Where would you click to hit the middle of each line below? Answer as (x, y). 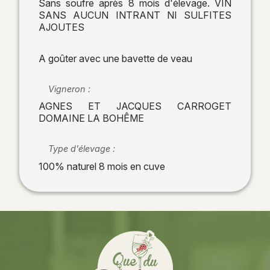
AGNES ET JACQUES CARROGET (135, 106)
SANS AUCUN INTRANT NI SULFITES (135, 15)
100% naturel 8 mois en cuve (102, 166)
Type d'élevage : (82, 149)
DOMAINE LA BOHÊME (91, 118)
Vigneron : (69, 89)
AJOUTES (61, 27)
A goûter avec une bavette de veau (115, 58)
